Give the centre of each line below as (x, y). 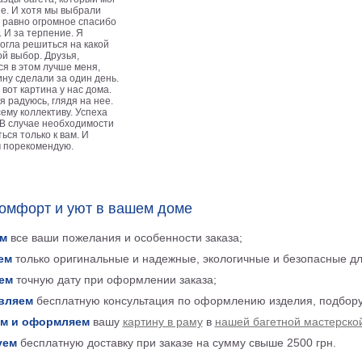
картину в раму (162, 322)
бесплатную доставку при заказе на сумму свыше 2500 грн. (176, 343)
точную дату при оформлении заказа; (114, 280)
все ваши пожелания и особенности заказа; (124, 238)
